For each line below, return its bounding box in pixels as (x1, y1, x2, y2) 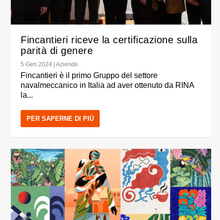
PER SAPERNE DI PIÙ (27, 115, 94, 123)
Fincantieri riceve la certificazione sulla (21, 34, 198, 46)
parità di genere (21, 45, 93, 56)
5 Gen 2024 (21, 61, 53, 68)
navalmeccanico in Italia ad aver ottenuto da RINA (21, 81, 194, 90)
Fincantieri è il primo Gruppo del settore (21, 71, 158, 80)
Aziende (56, 61, 79, 68)
